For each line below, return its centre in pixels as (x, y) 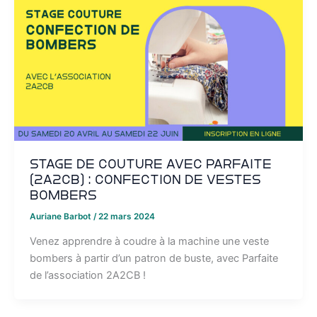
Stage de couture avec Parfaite (150, 165)
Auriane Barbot (61, 217)
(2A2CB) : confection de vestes (145, 180)
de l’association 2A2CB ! (87, 276)
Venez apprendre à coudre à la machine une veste (149, 242)
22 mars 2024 (126, 217)
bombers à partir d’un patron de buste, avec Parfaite (154, 259)
